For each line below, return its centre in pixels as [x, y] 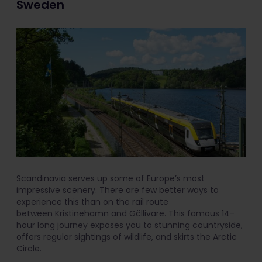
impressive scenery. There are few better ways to [118, 190]
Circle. [29, 249]
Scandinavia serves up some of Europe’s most [111, 179]
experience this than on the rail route [92, 202]
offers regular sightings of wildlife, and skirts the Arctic [127, 237]
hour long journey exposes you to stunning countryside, [130, 225]
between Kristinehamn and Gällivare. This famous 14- [125, 214]
